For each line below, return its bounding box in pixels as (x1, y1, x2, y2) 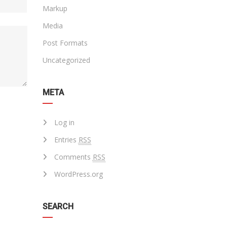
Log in (54, 118, 74, 127)
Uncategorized (42, 55, 90, 65)
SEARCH (42, 202, 73, 211)
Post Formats (42, 38, 88, 48)
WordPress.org (54, 169, 103, 179)
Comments (54, 152, 93, 162)
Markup (42, 4, 67, 13)
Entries (54, 135, 79, 144)
